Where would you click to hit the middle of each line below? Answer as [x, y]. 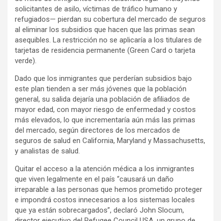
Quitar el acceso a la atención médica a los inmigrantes [105, 169]
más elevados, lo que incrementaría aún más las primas [105, 120]
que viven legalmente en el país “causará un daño [94, 179]
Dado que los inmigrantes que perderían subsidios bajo [103, 79]
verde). [26, 61]
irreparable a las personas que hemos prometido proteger [109, 190]
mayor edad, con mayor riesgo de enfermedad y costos [105, 110]
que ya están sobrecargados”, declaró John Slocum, [99, 210]
